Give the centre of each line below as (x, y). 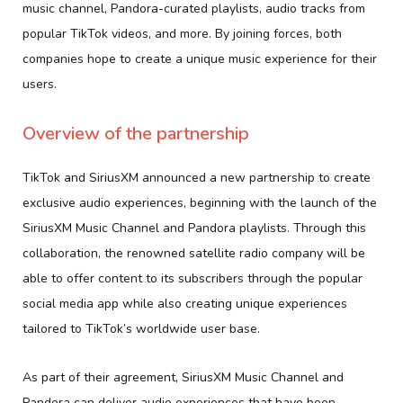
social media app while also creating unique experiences (185, 303)
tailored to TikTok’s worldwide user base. (141, 328)
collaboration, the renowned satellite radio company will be (194, 253)
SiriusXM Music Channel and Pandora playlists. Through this (194, 228)
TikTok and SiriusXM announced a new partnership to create (197, 177)
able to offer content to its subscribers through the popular (193, 278)
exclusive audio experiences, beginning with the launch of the (200, 202)
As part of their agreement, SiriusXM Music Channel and (183, 377)
